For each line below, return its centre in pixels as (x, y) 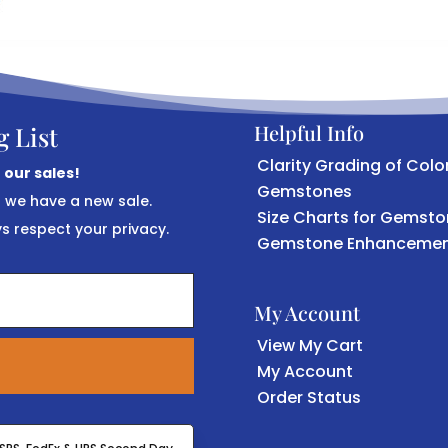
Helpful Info (308, 133)
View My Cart (309, 345)
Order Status (308, 397)
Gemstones (304, 192)
